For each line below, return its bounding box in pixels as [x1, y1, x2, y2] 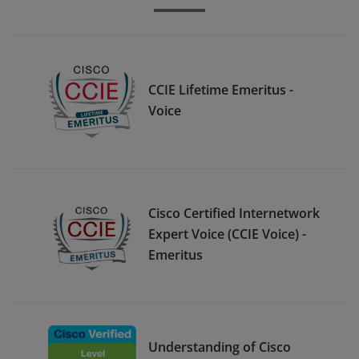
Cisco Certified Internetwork [148, 204, 320, 222]
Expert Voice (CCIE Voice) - [148, 224, 306, 243]
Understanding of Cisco [148, 337, 291, 356]
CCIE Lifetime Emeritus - [148, 80, 293, 99]
